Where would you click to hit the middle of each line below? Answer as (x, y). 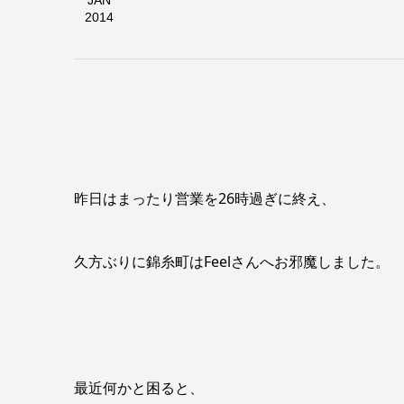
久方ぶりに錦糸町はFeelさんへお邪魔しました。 (232, 262)
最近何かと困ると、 (139, 388)
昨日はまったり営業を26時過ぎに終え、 (205, 198)
